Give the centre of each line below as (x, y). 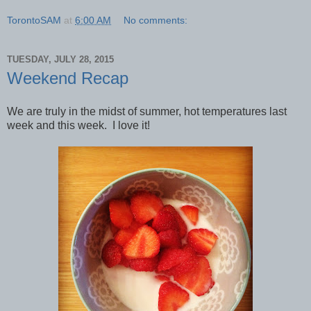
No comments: (156, 20)
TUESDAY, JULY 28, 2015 (60, 59)
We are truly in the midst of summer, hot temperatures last (147, 111)
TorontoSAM (34, 20)
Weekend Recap (68, 78)
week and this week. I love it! (81, 125)
